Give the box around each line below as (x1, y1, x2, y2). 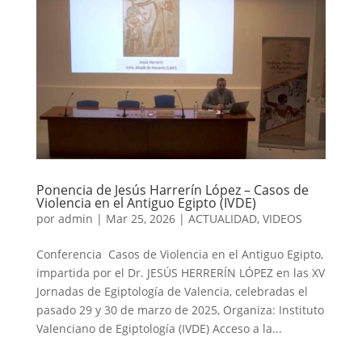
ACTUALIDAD (187, 210, 257, 226)
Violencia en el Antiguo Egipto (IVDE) (36, 193, 256, 212)
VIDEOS (262, 210, 302, 226)
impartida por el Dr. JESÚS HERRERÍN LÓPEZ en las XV (36, 264, 325, 280)
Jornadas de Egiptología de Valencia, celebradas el (36, 283, 308, 299)
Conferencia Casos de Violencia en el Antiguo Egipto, (36, 246, 323, 262)
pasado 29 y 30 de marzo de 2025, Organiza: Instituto (36, 301, 324, 318)
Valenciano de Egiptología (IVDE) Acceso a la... (36, 320, 282, 336)
